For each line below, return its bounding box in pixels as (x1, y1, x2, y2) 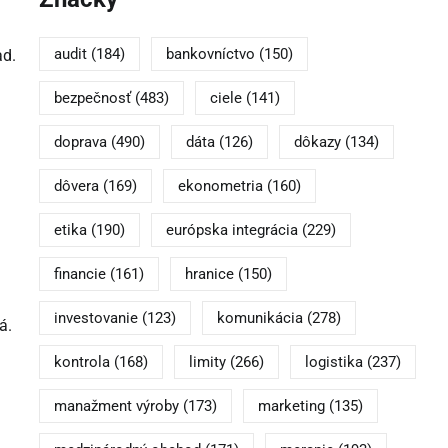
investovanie (53, 309, 138, 328)
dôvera (53, 177, 99, 196)
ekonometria (177, 177, 263, 196)
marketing (257, 397, 325, 416)
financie (53, 265, 106, 284)
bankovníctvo (165, 45, 255, 64)
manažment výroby (53, 397, 179, 416)
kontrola (53, 353, 110, 372)
